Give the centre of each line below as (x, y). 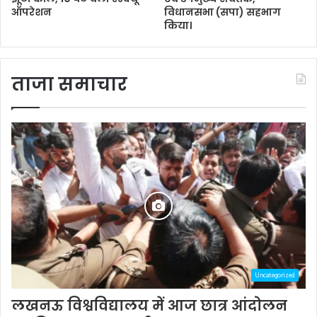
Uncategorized (275, 276)
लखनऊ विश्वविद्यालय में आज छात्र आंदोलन (149, 305)
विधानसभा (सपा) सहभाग (223, 12)
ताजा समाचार (69, 85)
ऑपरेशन (31, 12)
